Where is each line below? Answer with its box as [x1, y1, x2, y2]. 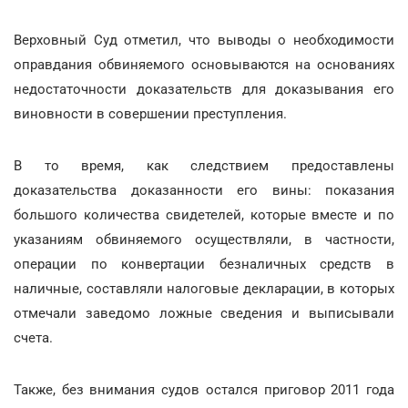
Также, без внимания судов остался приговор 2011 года [14, 382, 394, 398]
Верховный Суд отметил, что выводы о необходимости [14, 32, 394, 48]
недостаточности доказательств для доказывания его [14, 81, 394, 97]
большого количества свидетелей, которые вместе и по [14, 207, 394, 223]
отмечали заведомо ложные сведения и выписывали [14, 305, 394, 321]
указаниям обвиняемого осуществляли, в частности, [14, 231, 394, 248]
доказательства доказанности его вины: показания [14, 182, 394, 199]
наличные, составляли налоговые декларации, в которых [14, 280, 394, 297]
